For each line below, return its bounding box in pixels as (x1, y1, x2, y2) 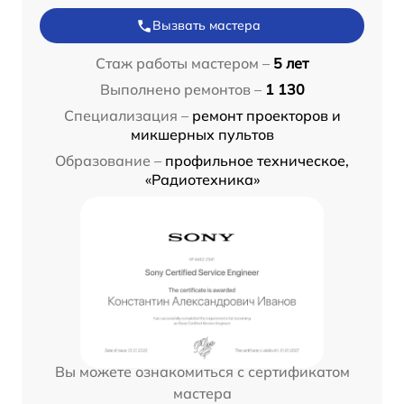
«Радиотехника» (144, 170, 260, 189)
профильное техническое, (165, 151, 349, 170)
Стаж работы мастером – (96, 54, 270, 73)
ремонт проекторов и (191, 106, 341, 125)
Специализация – (63, 106, 188, 125)
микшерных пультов (130, 125, 274, 144)
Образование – (55, 151, 161, 170)
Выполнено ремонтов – (99, 80, 262, 99)
